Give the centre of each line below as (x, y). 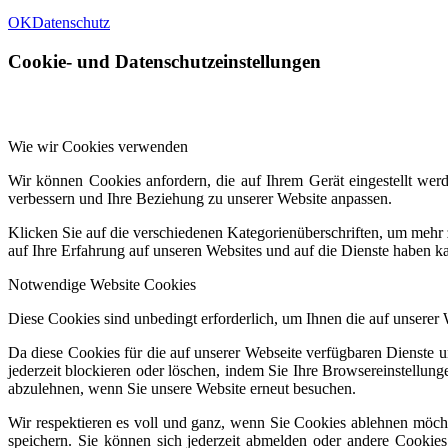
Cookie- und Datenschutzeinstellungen (164, 61)
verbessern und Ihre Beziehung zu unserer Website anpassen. (200, 198)
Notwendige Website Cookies (102, 284)
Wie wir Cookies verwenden (98, 146)
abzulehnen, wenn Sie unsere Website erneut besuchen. (182, 388)
